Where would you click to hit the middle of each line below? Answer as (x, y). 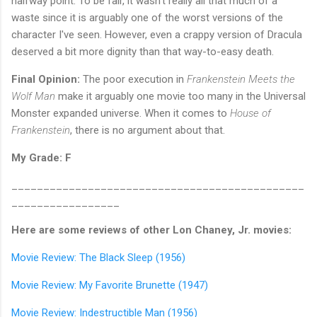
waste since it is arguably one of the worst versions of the (147, 17)
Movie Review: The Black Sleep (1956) (98, 257)
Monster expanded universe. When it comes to (121, 113)
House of (250, 113)
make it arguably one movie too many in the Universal (180, 96)
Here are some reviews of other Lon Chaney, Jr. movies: (151, 230)
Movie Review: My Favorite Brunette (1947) (110, 285)
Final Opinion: (46, 79)
